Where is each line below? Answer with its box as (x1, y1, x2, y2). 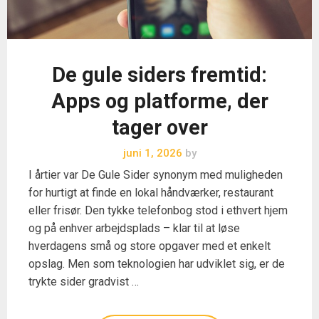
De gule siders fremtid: (52, 63, 267, 88)
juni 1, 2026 (122, 147, 182, 160)
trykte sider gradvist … (28, 275, 139, 289)
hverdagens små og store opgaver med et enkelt (28, 239, 271, 253)
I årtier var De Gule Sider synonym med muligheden (28, 168, 283, 182)
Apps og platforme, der (51, 89, 268, 114)
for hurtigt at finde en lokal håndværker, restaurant (28, 186, 273, 200)
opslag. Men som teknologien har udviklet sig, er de (28, 257, 285, 271)
